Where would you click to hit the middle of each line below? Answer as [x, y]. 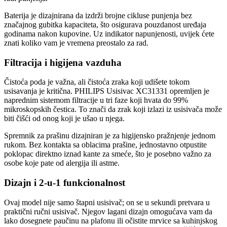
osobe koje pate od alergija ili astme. [62, 163]
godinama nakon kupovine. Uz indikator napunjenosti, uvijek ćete [109, 33]
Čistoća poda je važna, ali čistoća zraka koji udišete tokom [97, 82]
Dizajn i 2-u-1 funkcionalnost [65, 182]
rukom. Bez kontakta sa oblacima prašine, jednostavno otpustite [105, 145]
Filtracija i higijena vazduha [63, 62]
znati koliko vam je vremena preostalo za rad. [76, 43]
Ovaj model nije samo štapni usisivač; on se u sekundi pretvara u [107, 202]
